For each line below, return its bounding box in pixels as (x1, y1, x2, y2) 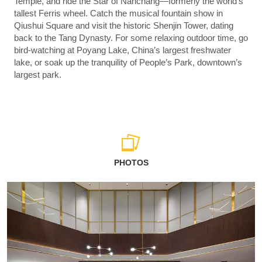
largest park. (14, 70, 64, 80)
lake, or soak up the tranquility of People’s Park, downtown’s (14, 57, 242, 68)
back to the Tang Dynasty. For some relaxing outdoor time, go (14, 33, 248, 43)
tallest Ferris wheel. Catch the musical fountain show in (14, 8, 223, 19)
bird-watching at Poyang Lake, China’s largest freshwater (14, 45, 231, 56)
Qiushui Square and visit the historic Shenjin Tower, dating (14, 20, 233, 31)
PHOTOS (113, 158, 149, 168)
